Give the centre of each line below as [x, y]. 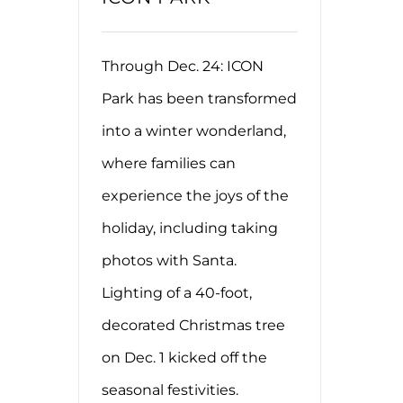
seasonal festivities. [170, 390]
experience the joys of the [195, 195]
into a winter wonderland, [194, 130]
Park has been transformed [199, 98]
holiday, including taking [190, 228]
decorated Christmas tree [193, 325]
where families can [169, 163]
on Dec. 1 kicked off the [184, 357]
